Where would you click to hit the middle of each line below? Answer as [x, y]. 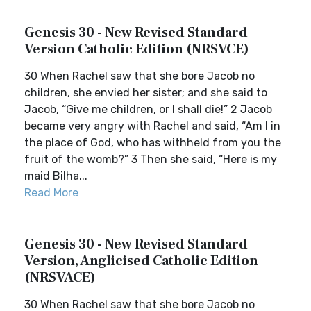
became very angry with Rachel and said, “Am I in [152, 126]
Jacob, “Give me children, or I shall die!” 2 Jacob [148, 109]
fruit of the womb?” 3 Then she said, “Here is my [151, 159]
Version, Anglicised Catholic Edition [141, 261]
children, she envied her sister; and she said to [146, 93]
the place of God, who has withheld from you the [153, 143]
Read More [51, 193]
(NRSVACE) [60, 278]
